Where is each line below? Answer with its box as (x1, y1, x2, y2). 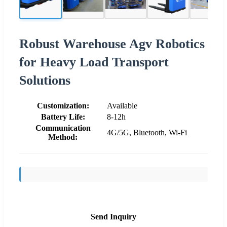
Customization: (36, 101, 89, 110)
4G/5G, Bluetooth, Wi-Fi (107, 128, 187, 137)
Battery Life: (41, 112, 85, 121)
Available (107, 101, 137, 110)
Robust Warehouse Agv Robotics (19, 36, 205, 51)
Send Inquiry (91, 212, 136, 221)
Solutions (19, 72, 70, 88)
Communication (35, 123, 91, 132)
